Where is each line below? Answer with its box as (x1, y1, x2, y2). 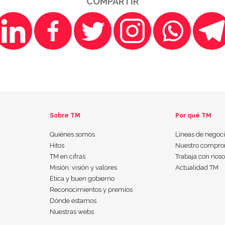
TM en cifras (49, 152, 85, 160)
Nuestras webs (49, 207, 94, 215)
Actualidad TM (175, 163, 219, 171)
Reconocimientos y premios (49, 185, 133, 193)
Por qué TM (175, 111, 212, 119)
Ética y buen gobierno (49, 174, 115, 182)
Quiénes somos (49, 130, 95, 138)
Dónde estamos (49, 196, 96, 204)
